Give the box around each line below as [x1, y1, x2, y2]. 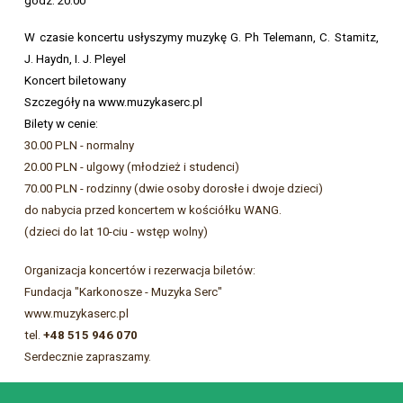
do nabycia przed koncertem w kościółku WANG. [24, 203, 282, 218]
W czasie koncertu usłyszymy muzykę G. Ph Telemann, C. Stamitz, [24, 31, 379, 45]
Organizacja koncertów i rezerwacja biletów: [24, 264, 256, 278]
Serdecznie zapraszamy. [24, 350, 152, 364]
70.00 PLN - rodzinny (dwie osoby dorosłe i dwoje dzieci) [24, 182, 324, 196]
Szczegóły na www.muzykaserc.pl [24, 95, 203, 110]
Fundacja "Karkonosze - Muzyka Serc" [24, 285, 223, 300]
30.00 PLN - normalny [24, 139, 135, 153]
